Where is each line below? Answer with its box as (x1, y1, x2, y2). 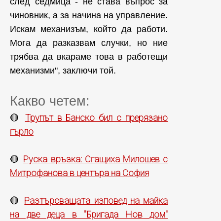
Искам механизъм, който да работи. (10, 24, 168, 34)
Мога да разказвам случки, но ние (10, 38, 168, 48)
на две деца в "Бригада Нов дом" (10, 209, 168, 220)
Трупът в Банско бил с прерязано (25, 112, 168, 123)
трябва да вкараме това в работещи (10, 52, 168, 62)
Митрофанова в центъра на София (10, 168, 149, 178)
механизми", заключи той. (10, 66, 118, 75)
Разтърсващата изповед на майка (24, 195, 168, 206)
